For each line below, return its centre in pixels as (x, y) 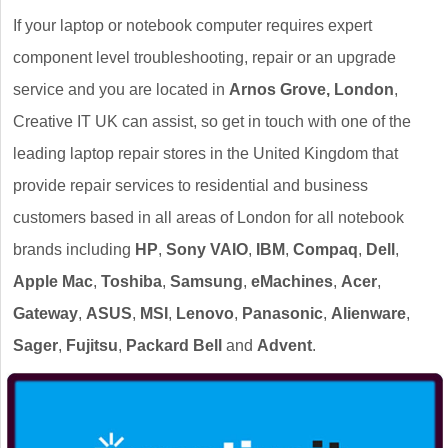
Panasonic (282, 313)
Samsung (206, 281)
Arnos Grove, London (311, 89)
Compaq (325, 249)
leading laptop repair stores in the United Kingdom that (205, 153)
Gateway (45, 313)
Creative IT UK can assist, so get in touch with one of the (212, 121)
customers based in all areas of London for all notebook (208, 217)
